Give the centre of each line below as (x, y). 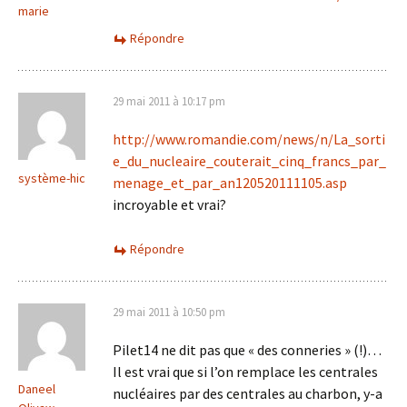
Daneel (37, 389)
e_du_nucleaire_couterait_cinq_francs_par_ (249, 161)
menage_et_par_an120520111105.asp (230, 183)
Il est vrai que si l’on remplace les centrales (245, 372)
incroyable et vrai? (169, 204)
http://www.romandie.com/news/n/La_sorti (249, 139)
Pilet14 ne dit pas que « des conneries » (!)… (247, 350)
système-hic (52, 178)
